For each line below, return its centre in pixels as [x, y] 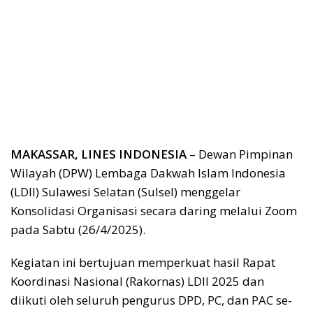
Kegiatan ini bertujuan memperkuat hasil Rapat [143, 262]
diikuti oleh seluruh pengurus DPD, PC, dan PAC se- [151, 300]
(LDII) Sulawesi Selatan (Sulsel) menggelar [125, 191]
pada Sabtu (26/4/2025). [78, 229]
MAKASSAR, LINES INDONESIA [99, 154]
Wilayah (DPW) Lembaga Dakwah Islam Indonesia [148, 173]
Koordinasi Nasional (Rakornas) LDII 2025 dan [137, 281]
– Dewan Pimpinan [240, 154]
